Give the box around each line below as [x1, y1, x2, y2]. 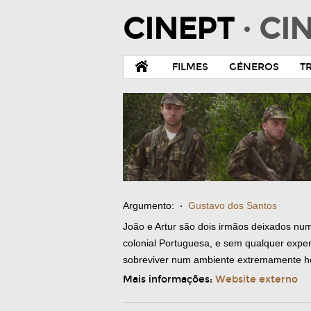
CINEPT [123, 12, 242, 47]
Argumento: [123, 200, 174, 211]
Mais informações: [123, 274, 215, 285]
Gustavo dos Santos [188, 200, 277, 211]
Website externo [215, 274, 298, 285]
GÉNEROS [229, 61, 279, 73]
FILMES [172, 61, 208, 73]
